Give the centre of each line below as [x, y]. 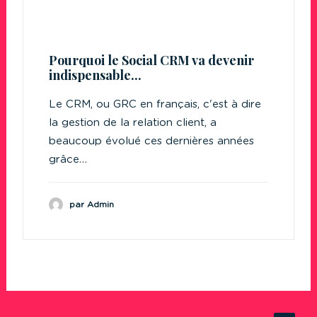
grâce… [68, 160]
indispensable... [95, 75]
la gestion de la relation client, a [133, 123]
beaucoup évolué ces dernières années [151, 141]
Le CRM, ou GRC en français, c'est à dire [155, 104]
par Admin [92, 204]
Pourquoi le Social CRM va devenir [151, 60]
